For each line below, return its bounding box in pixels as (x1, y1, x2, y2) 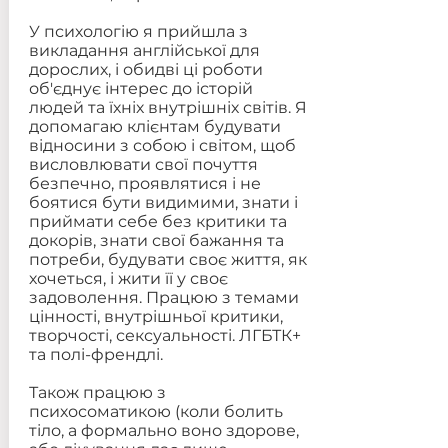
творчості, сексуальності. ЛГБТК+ (28, 326, 301, 345)
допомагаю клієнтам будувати (28, 117, 281, 136)
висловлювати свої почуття (28, 155, 258, 174)
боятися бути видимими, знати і (28, 193, 298, 212)
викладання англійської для (28, 41, 260, 60)
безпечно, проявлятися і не (28, 174, 261, 193)
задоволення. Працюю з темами (28, 288, 299, 307)
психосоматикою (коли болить (28, 402, 283, 421)
